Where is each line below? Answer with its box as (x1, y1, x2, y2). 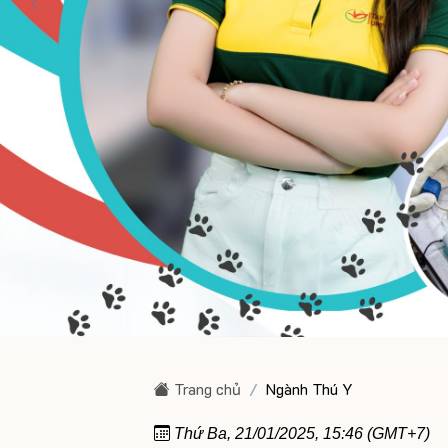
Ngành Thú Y (266, 378, 354, 399)
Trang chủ (170, 378, 242, 399)
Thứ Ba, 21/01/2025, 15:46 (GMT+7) (170, 425, 431, 442)
